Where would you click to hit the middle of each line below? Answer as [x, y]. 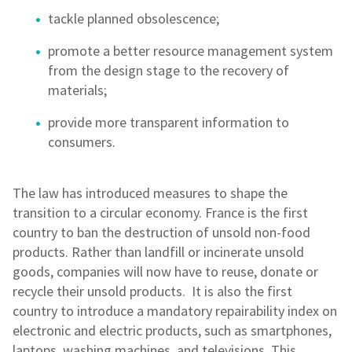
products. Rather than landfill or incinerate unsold [158, 252]
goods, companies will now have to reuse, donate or [165, 272]
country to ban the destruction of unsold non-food [161, 233]
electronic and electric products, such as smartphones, [172, 331]
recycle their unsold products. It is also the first [152, 291]
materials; [77, 90]
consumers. [82, 142]
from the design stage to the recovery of [169, 71]
